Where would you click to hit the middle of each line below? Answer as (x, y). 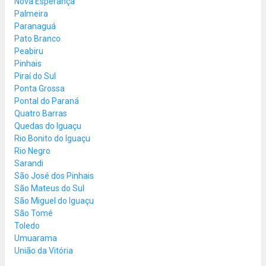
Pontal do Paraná (47, 101)
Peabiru (29, 51)
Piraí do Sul (35, 76)
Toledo (27, 225)
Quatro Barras (41, 113)
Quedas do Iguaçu (48, 126)
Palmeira (31, 13)
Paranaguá (35, 26)
